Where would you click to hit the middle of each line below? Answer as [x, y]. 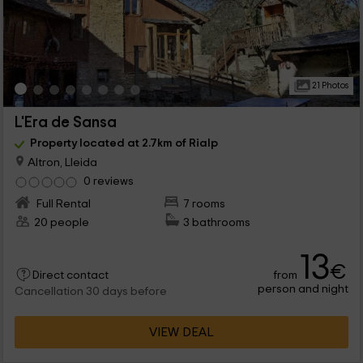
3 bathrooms [217, 222]
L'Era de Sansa [65, 122]
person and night [303, 289]
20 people [61, 222]
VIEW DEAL [181, 333]
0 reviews [108, 181]
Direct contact [70, 275]
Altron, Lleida [61, 162]
